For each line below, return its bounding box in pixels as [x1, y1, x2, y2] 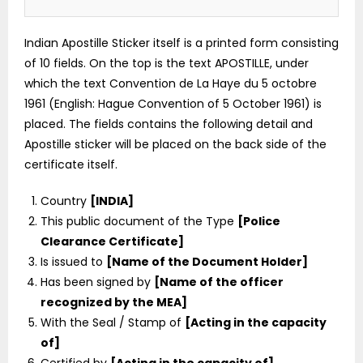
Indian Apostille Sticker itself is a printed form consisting [24, 34, 339, 51]
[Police [237, 212, 280, 229]
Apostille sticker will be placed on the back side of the [24, 135, 327, 152]
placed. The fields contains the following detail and [24, 115, 313, 132]
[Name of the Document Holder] [106, 253, 308, 270]
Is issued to [41, 253, 106, 270]
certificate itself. [24, 156, 117, 173]
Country [41, 192, 90, 209]
